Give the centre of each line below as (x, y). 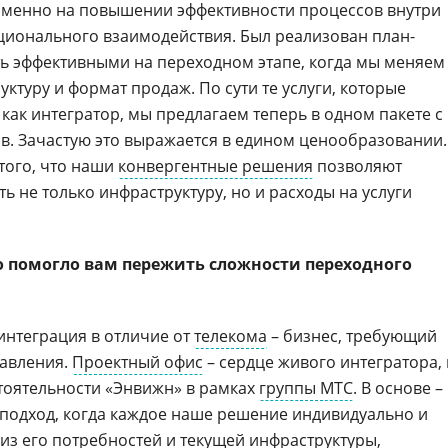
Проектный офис (137, 362)
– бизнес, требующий (352, 336)
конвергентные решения (215, 166)
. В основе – (398, 388)
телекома (230, 336)
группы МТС (306, 388)
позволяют (357, 166)
